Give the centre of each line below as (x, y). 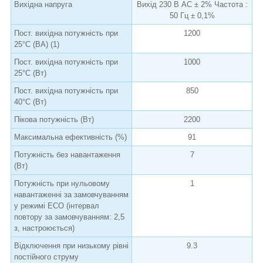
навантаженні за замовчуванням (71, 194)
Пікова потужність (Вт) (54, 119)
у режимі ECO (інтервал (57, 205)
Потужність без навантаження (67, 154)
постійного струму (46, 257)
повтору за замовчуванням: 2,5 (69, 217)
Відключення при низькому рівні (71, 245)
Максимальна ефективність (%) (70, 137)
